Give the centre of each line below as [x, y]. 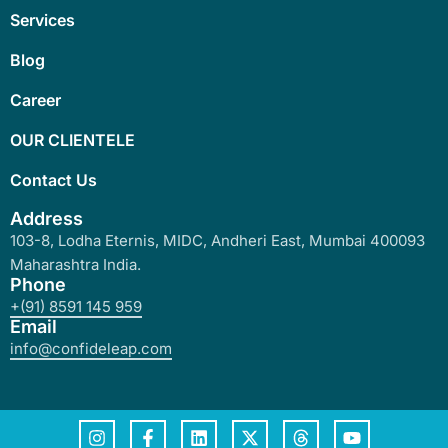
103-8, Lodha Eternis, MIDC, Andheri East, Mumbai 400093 [217, 241]
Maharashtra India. [75, 265]
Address [46, 219]
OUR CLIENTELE [72, 140]
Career [35, 100]
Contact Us [53, 180]
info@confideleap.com [91, 349]
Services [42, 20]
